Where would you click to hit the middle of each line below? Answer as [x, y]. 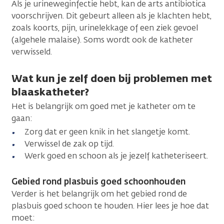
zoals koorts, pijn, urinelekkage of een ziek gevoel [105, 27]
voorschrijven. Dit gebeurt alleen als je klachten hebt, [111, 15]
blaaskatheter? [50, 91]
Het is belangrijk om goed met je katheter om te [103, 106]
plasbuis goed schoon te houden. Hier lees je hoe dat [110, 205]
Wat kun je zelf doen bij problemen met [112, 78]
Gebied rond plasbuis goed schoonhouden [98, 181]
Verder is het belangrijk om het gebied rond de [99, 193]
